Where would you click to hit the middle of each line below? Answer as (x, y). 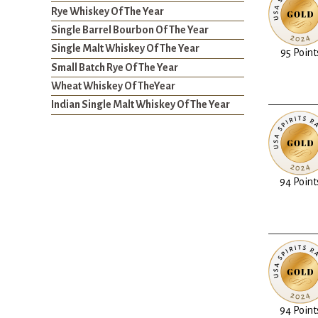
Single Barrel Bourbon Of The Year (130, 29)
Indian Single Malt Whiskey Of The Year (141, 105)
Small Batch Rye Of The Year (115, 67)
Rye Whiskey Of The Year (108, 11)
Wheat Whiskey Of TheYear (113, 86)
